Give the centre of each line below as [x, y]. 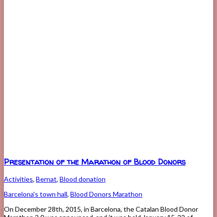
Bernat [46, 179]
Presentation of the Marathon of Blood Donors [95, 162]
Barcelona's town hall [36, 194]
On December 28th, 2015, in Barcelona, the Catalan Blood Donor [101, 209]
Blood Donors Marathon [106, 194]
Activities [18, 179]
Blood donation [83, 179]
